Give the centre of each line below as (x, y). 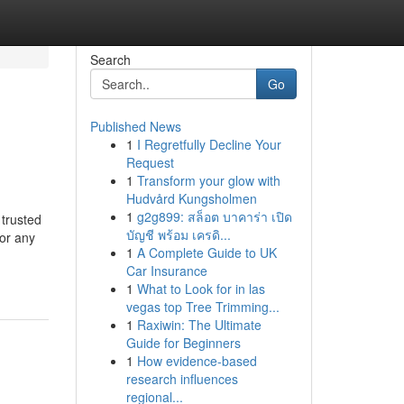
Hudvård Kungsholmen (191, 198)
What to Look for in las (201, 289)
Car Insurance (166, 271)
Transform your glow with (208, 180)
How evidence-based (197, 361)
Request (150, 162)
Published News (135, 126)
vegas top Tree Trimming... (202, 307)
